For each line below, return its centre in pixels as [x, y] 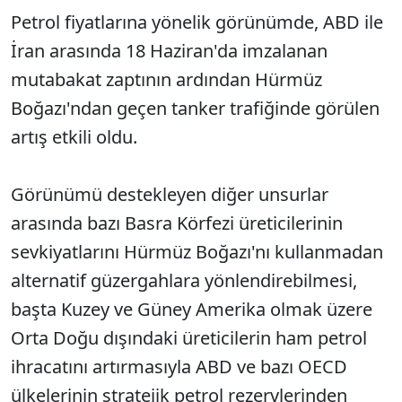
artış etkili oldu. [74, 137]
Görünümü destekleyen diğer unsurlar [170, 194]
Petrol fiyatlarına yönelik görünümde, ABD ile [197, 22]
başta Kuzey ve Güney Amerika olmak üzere [192, 309]
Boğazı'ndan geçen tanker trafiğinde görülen [195, 108]
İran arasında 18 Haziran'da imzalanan [169, 51]
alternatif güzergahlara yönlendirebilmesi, [184, 280]
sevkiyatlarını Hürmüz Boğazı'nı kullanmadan [197, 252]
